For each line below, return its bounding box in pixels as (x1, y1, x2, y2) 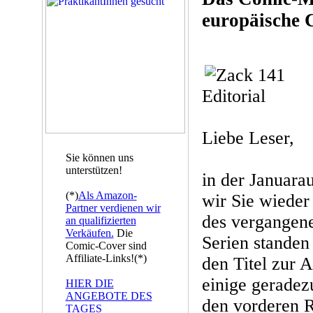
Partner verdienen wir (65, 202, 161, 214)
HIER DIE (65, 277, 114, 289)
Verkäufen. (65, 227, 114, 239)
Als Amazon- (78, 189, 137, 201)
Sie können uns (65, 152, 133, 163)
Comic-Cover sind (65, 240, 147, 252)
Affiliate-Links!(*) (65, 252, 147, 264)
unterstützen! (65, 164, 122, 176)
